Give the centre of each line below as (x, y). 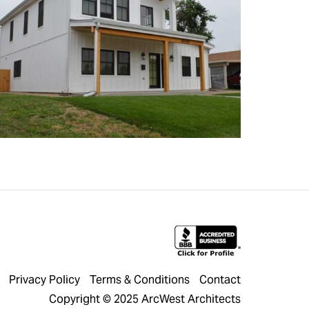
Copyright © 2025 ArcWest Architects (145, 299)
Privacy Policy (44, 280)
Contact (220, 280)
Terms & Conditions (140, 280)
